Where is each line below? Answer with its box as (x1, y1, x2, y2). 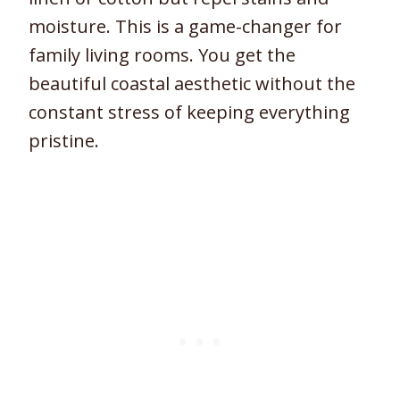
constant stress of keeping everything (29, 100, 350, 125)
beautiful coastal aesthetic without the (29, 71, 355, 96)
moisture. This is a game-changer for (29, 14, 342, 39)
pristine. (29, 129, 99, 154)
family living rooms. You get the (29, 43, 296, 68)
